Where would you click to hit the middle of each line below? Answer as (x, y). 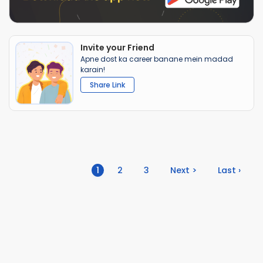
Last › (229, 170)
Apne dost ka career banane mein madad (157, 59)
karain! (93, 70)
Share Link (107, 85)
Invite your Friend (117, 48)
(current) (119, 169)
